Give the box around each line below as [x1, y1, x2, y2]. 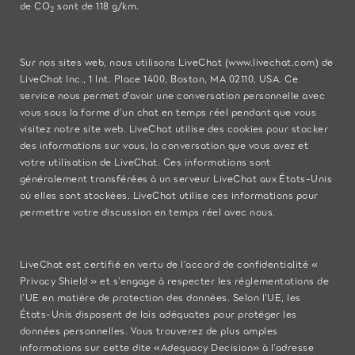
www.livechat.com [228, 55, 315, 69]
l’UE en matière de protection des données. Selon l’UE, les [20, 290, 301, 304]
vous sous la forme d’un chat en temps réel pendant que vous [20, 105, 317, 119]
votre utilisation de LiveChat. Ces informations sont [20, 155, 271, 169]
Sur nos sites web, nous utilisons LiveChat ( [20, 55, 229, 69]
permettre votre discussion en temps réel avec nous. [20, 204, 278, 219]
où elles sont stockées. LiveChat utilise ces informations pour [20, 188, 319, 202]
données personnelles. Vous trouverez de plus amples [20, 323, 278, 338]
